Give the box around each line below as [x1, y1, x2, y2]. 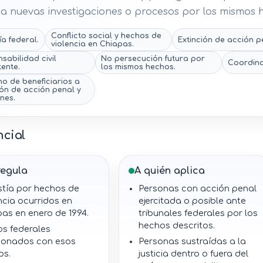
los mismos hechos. [101, 62, 176, 71]
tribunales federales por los [139, 208, 258, 218]
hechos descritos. [139, 221, 215, 231]
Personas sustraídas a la [139, 237, 247, 247]
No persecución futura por [101, 54, 205, 63]
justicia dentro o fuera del [139, 249, 249, 259]
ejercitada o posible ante [139, 196, 247, 206]
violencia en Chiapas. [50, 39, 134, 48]
